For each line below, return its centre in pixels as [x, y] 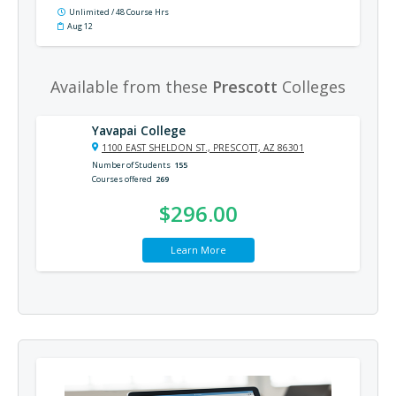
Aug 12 [80, 26]
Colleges [312, 86]
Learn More [198, 249]
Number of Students [131, 164]
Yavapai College [139, 130]
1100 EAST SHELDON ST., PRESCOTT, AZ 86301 [203, 147]
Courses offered [122, 179]
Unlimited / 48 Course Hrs [119, 11]
